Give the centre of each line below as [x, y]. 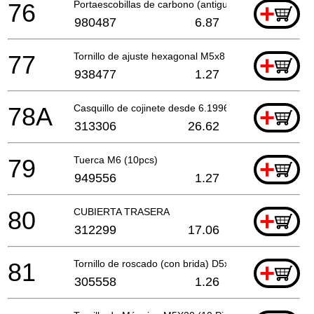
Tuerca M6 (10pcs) [116, 159]
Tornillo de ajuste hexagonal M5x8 [149, 56]
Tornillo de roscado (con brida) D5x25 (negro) [175, 263]
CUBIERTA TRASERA [122, 211]
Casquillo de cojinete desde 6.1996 [151, 108]
